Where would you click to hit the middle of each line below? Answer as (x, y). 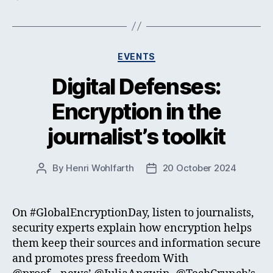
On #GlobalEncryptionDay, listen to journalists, (133, 213)
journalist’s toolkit (136, 137)
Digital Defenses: (136, 87)
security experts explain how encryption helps (132, 229)
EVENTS (136, 56)
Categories (163, 54)
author (55, 182)
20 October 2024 (199, 168)
